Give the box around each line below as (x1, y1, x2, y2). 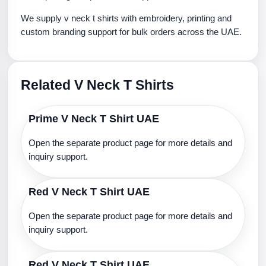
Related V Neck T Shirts (21, 77, 174, 93)
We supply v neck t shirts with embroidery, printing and (21, 13, 232, 23)
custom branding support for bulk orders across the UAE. (21, 27, 242, 37)
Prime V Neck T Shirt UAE (28, 113, 159, 125)
